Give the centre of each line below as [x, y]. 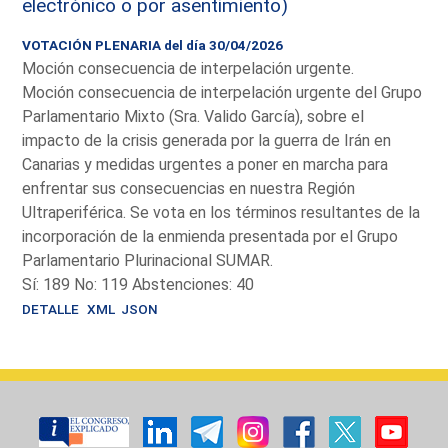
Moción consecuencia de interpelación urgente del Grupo [222, 92]
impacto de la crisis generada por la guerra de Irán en [207, 140]
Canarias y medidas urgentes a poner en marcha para [205, 164]
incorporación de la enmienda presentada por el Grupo [210, 236]
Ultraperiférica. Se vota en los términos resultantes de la [221, 212]
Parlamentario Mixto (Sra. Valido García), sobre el [193, 116]
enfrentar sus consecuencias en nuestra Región [189, 188]
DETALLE [51, 308]
